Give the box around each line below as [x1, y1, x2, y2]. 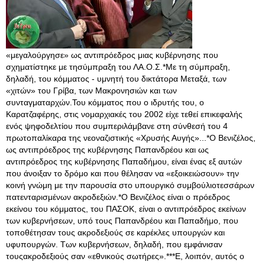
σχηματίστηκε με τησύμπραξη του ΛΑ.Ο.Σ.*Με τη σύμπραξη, [6, 62, 230, 72]
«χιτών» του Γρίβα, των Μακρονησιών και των [6, 86, 177, 95]
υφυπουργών [6, 240, 56, 249]
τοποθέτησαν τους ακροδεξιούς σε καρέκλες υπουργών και [6, 228, 225, 237]
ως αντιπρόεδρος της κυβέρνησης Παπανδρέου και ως [6, 145, 209, 154]
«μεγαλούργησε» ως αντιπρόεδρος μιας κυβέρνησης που [6, 50, 218, 60]
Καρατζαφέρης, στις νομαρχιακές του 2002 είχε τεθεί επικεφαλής [6, 109, 243, 119]
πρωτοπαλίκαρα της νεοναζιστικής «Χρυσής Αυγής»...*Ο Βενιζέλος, [6, 133, 256, 143]
